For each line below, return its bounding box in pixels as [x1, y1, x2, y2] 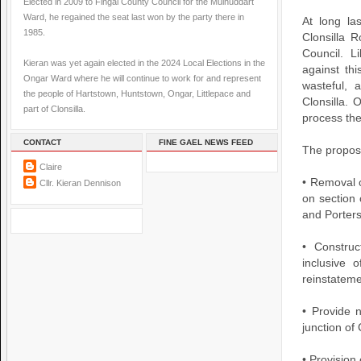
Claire [39, 162, 62, 172]
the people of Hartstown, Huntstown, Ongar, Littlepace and [23, 89, 251, 98]
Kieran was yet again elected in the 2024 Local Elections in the [23, 58, 265, 68]
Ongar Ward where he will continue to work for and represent [23, 73, 261, 83]
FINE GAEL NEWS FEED [159, 138, 253, 147]
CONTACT [23, 138, 61, 147]
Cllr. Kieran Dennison [39, 178, 121, 188]
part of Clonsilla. [23, 104, 85, 114]
